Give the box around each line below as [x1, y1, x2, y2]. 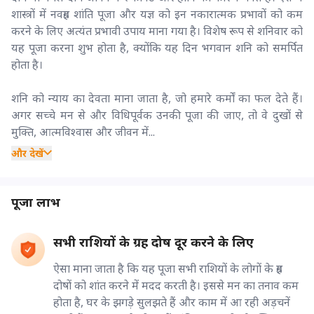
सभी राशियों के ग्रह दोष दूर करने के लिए [53, 233, 254, 250]
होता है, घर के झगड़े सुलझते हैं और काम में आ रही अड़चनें [53, 294, 290, 310]
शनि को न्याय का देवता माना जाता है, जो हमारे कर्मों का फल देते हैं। [11, 90, 303, 106]
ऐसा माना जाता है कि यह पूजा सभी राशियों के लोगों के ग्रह [53, 260, 282, 276]
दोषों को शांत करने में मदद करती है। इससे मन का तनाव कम [53, 277, 299, 293]
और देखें [11, 146, 43, 160]
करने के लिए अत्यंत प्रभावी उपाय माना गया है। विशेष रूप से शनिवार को [11, 22, 303, 39]
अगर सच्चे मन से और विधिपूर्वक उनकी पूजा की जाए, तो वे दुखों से [11, 107, 303, 123]
